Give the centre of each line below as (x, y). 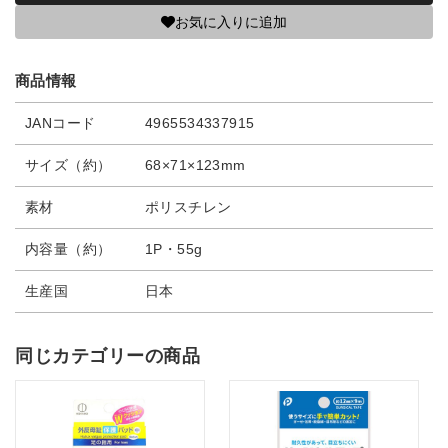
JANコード (60, 123)
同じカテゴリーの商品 (108, 356)
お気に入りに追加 (231, 22)
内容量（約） (68, 249)
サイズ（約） (68, 165)
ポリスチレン (188, 207)
